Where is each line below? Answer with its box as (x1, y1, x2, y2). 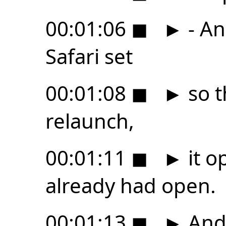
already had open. (45, 171, 216, 199)
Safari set (45, 42, 133, 70)
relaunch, (45, 106, 134, 135)
